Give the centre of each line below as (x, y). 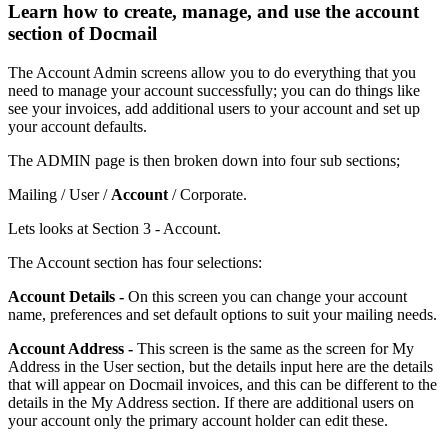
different (371, 384)
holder (275, 420)
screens (164, 72)
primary (173, 420)
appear (84, 384)
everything (327, 72)
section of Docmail (82, 33)
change (298, 296)
